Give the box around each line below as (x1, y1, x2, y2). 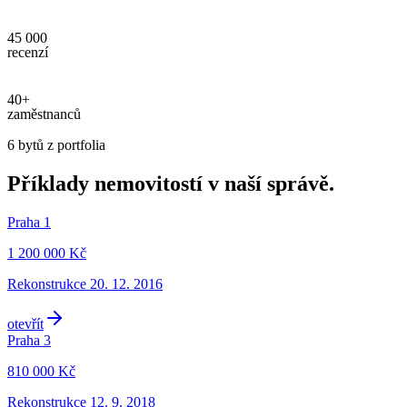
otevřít (7, 315, 44, 332)
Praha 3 (7, 332, 51, 348)
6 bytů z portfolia (7, 136, 105, 153)
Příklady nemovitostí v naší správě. (7, 171, 334, 195)
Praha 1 (7, 213, 51, 230)
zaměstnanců (7, 105, 81, 122)
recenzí (7, 44, 48, 60)
